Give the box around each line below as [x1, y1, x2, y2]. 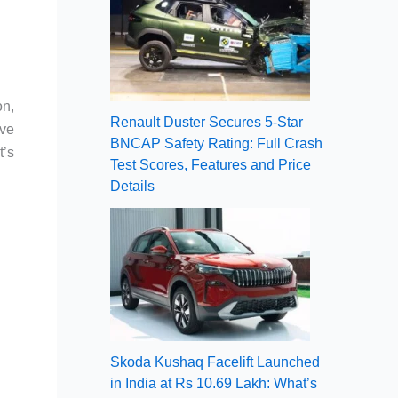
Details [110, 178, 155, 194]
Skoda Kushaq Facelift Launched [110, 354, 320, 370]
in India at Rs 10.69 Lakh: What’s [110, 375, 317, 391]
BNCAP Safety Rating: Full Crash [110, 135, 322, 151]
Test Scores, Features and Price [110, 156, 311, 172]
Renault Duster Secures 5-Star [110, 114, 303, 130]
